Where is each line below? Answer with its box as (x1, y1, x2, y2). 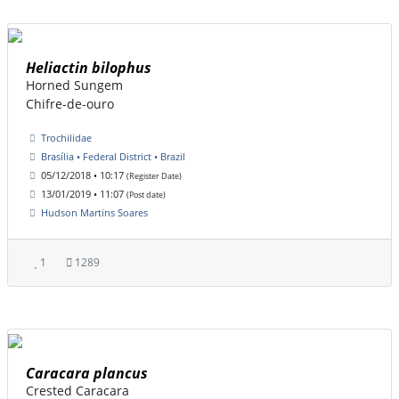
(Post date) (126, 189, 166, 201)
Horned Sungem (26, 77, 123, 94)
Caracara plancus (26, 363, 148, 384)
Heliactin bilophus (26, 58, 151, 78)
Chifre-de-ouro (26, 95, 114, 113)
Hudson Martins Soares (41, 206, 148, 220)
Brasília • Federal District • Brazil (41, 150, 185, 164)
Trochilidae (41, 131, 92, 145)
